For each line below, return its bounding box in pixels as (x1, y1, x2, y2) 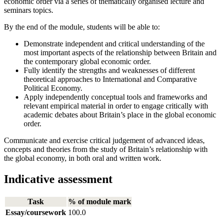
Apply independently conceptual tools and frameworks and (24, 93, 207, 102)
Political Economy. (24, 84, 82, 93)
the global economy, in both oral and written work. (4, 154, 161, 163)
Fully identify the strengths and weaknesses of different (24, 66, 195, 75)
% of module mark (68, 197, 131, 206)
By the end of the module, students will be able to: (4, 23, 160, 32)
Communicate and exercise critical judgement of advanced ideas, (4, 136, 205, 145)
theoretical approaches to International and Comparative (24, 75, 197, 84)
